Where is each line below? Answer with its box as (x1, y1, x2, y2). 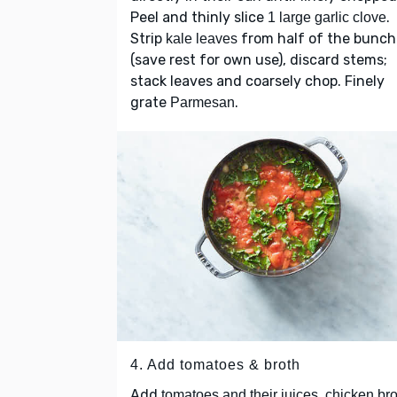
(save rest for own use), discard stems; (130, 51, 387, 69)
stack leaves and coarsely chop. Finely (130, 73, 385, 90)
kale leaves (166, 31, 237, 47)
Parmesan (170, 95, 235, 111)
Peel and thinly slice (130, 9, 268, 27)
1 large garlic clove (268, 10, 386, 26)
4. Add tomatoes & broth (130, 356, 300, 372)
